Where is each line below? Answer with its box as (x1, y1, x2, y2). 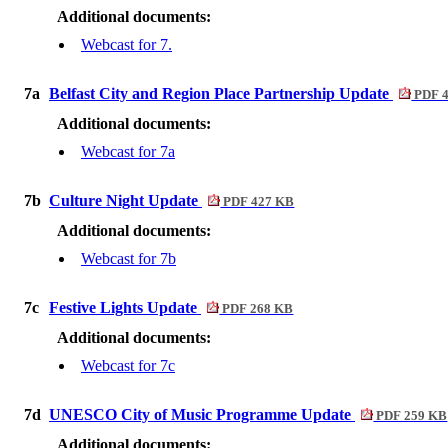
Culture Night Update (49, 192, 202, 209)
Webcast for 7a (81, 143, 175, 160)
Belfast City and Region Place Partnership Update (49, 85, 393, 102)
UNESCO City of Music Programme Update (49, 406, 355, 423)
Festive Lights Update (49, 299, 201, 316)
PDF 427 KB (220, 195, 295, 209)
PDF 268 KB (219, 302, 294, 316)
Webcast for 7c (81, 357, 175, 374)
